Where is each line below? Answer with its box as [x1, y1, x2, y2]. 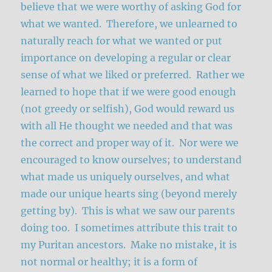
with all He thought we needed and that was [21, 120, 233, 132]
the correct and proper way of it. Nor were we [21, 137, 239, 149]
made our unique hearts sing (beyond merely [21, 188, 237, 200]
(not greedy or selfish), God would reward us [21, 103, 235, 115]
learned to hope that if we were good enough [21, 86, 237, 98]
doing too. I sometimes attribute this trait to [21, 222, 238, 234]
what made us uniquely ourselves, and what [21, 171, 231, 183]
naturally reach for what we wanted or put [21, 35, 223, 47]
